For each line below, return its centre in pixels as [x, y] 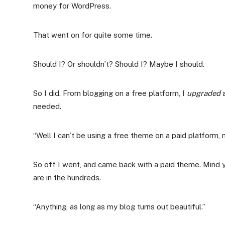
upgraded [204, 93]
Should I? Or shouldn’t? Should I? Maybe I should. [119, 64]
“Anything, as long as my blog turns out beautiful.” [119, 207]
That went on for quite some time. [93, 35]
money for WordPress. [72, 6]
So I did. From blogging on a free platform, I [110, 93]
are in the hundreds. [67, 178]
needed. [47, 106]
